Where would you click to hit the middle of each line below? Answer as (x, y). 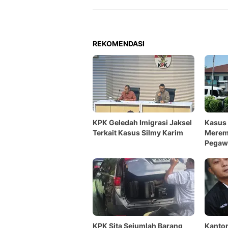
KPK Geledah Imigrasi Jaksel (142, 122)
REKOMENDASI (119, 44)
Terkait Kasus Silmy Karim (138, 133)
